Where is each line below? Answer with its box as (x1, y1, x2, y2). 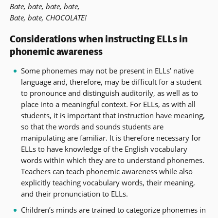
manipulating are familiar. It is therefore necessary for (20, 132, 201, 143)
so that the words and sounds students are (20, 121, 163, 131)
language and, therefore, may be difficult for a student (20, 76, 201, 87)
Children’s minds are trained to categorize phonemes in (20, 204, 206, 215)
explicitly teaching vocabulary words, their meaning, (20, 177, 195, 187)
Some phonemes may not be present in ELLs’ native (20, 65, 194, 75)
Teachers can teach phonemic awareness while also (20, 166, 193, 176)
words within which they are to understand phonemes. (20, 155, 204, 165)
